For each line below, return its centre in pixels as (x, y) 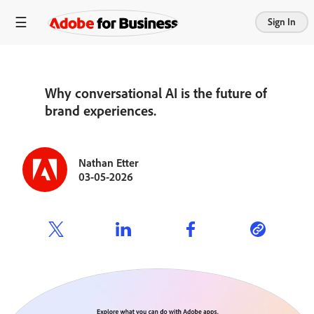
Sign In (282, 21)
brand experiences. (101, 110)
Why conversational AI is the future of (156, 93)
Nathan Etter (109, 163)
